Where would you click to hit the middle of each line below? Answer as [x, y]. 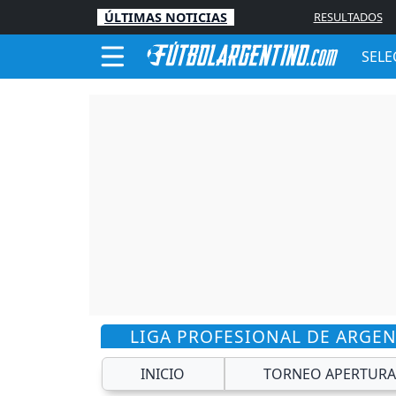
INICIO [163, 374]
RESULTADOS [348, 17]
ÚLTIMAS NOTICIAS [166, 17]
